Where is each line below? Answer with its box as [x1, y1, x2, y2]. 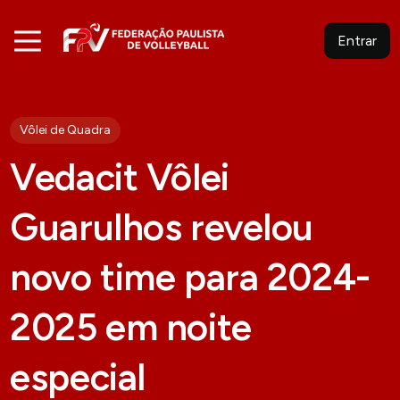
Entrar [337, 32, 377, 49]
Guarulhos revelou [10, 204, 314, 250]
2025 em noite [10, 304, 252, 350]
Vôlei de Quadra [20, 122, 112, 137]
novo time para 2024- [10, 254, 371, 300]
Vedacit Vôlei [10, 154, 229, 200]
